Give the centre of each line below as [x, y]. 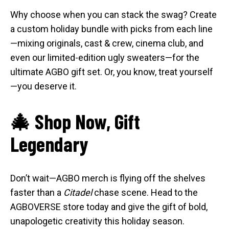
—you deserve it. [43, 86]
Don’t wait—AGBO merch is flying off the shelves [108, 178]
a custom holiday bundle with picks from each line [111, 29]
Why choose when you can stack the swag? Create [113, 14]
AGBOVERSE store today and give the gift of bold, [109, 207]
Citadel [78, 192]
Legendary [49, 143]
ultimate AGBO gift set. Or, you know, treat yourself [112, 72]
